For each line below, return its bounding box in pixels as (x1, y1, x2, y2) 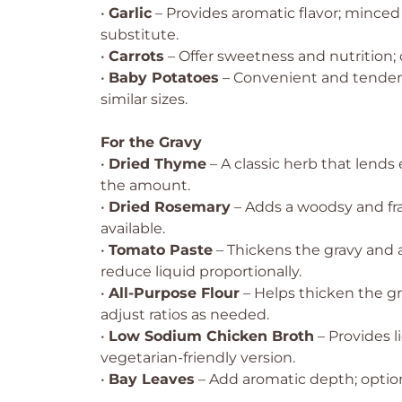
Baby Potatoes (109, 69, 219, 86)
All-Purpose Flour (109, 284, 240, 301)
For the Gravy (100, 134, 202, 151)
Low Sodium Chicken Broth (109, 328, 314, 345)
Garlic (109, 4, 152, 22)
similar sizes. (100, 91, 188, 108)
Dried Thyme (109, 155, 206, 172)
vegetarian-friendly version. (100, 349, 295, 366)
